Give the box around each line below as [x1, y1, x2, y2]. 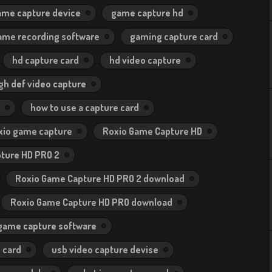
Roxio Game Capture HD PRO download [10, 196, 172, 208]
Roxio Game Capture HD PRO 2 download [15, 172, 185, 185]
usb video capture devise [52, 243, 158, 256]
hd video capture [109, 54, 181, 66]
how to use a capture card [30, 101, 139, 114]
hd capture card [12, 54, 79, 66]
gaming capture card [130, 30, 218, 42]
